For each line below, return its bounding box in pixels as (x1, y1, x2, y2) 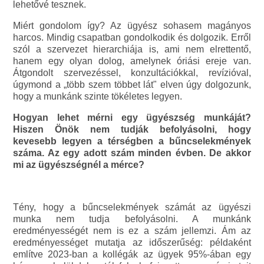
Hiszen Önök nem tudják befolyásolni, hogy (13, 124, 251, 135)
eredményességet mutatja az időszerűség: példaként (13, 237, 251, 248)
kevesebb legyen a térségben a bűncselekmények (13, 136, 251, 147)
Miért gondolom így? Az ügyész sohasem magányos (13, 21, 251, 31)
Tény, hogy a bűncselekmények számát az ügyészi (13, 202, 251, 213)
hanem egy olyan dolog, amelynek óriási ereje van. (13, 56, 251, 67)
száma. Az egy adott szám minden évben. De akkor (13, 148, 251, 159)
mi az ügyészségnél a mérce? (13, 160, 145, 170)
